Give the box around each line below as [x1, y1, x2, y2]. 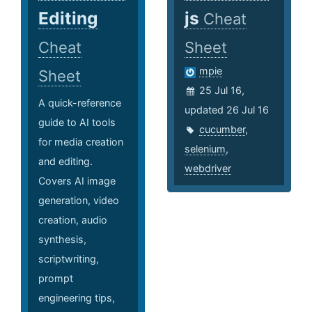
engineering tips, [38, 292, 115, 304]
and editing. [38, 155, 93, 168]
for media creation [38, 136, 123, 148]
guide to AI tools [38, 116, 116, 129]
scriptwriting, [38, 253, 99, 265]
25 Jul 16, [199, 84, 245, 97]
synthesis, [38, 233, 86, 246]
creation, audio [38, 214, 107, 226]
